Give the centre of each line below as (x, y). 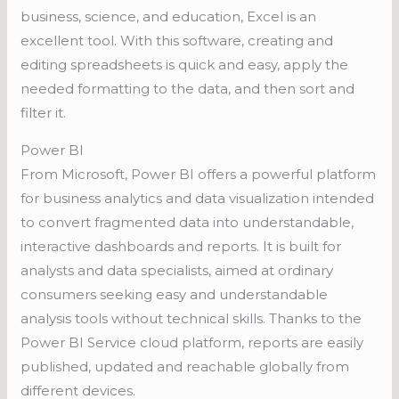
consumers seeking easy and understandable (175, 295)
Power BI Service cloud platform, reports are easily (192, 343)
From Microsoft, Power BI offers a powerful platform (199, 175)
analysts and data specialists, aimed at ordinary (177, 271)
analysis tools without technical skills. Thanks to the (191, 319)
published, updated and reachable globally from (185, 367)
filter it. (44, 113)
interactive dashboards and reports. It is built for (181, 247)
